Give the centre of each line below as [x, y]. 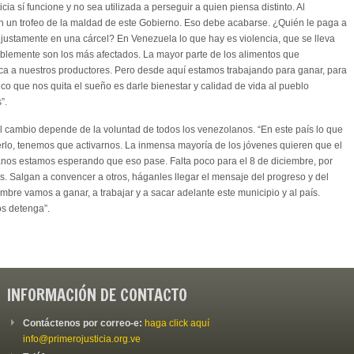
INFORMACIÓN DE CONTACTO [97, 295]
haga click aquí [177, 323]
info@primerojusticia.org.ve [82, 339]
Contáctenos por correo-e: [84, 323]
